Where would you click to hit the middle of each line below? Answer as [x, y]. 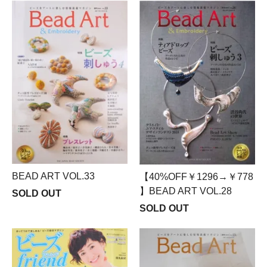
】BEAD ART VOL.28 [186, 191]
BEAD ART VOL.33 [53, 176]
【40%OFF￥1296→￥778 [196, 177]
